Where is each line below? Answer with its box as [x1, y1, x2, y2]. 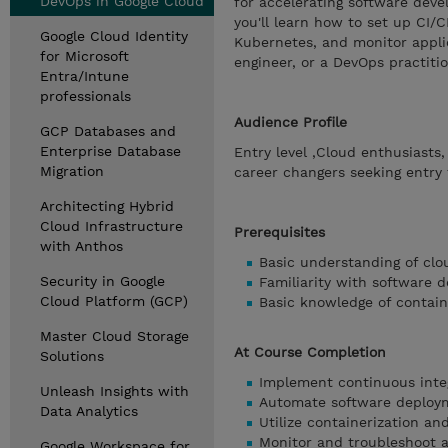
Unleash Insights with [40, 383, 189, 399]
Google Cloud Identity [40, 28, 188, 44]
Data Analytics [40, 403, 138, 419]
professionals [40, 88, 131, 104]
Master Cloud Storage [40, 328, 189, 344]
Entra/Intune [40, 68, 129, 84]
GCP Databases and [40, 123, 176, 139]
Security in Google [40, 273, 165, 289]
